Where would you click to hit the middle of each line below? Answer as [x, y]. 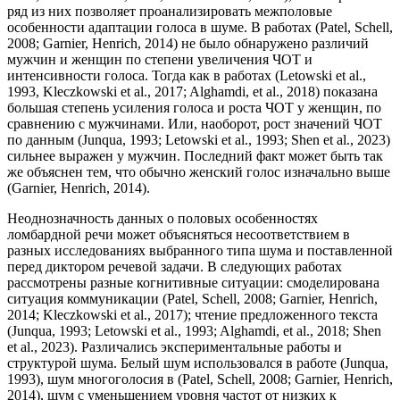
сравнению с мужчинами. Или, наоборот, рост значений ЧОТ [195, 124]
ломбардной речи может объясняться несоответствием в [179, 235]
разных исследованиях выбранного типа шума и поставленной [200, 251]
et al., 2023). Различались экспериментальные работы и [175, 347]
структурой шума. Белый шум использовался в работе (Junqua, [198, 363]
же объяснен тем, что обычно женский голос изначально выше [199, 172]
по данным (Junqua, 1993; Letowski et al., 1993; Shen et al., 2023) [199, 140]
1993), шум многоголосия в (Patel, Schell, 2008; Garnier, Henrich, [200, 379]
